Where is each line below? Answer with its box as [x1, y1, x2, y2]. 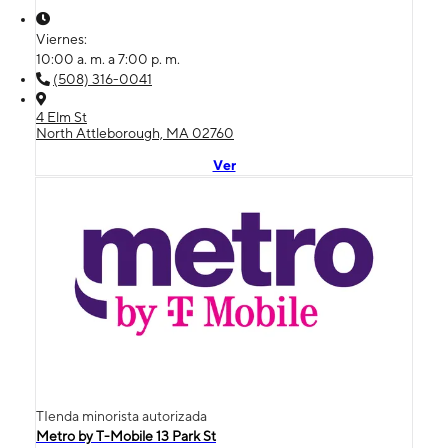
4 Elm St [36, 108, 87, 125]
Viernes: [36, 30, 90, 47]
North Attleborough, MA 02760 [36, 124, 234, 141]
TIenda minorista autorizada [36, 407, 207, 424]
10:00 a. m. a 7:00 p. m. [36, 50, 180, 67]
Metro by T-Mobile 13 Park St [36, 427, 216, 444]
